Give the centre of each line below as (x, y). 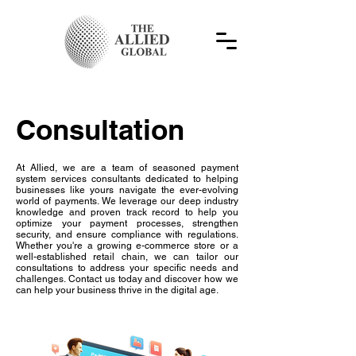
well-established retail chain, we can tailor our (127, 257)
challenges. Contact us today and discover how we (127, 279)
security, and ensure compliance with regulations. (127, 234)
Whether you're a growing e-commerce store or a (127, 246)
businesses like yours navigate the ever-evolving (127, 190)
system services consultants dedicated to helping (127, 179)
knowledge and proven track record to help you (127, 212)
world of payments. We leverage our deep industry (127, 201)
